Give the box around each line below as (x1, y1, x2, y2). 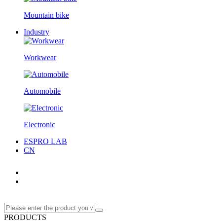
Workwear (24, 53, 56, 62)
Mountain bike (24, 11, 69, 19)
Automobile (24, 87, 61, 95)
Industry (24, 28, 49, 36)
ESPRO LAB (24, 137, 67, 146)
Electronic (24, 120, 55, 129)
